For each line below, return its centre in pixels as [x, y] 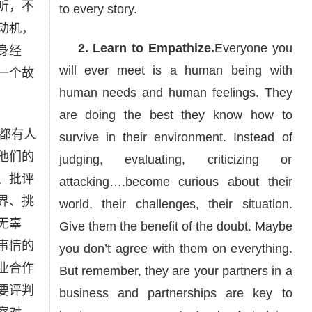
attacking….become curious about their [175, 182]
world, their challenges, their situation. [175, 204]
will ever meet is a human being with [175, 70]
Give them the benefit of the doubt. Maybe [175, 226]
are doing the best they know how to [175, 115]
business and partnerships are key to [175, 293]
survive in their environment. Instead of [175, 137]
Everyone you [253, 48]
